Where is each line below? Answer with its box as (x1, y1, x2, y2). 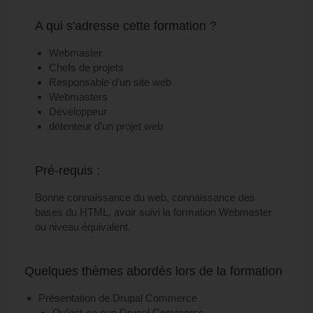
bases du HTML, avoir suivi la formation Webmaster (35, 206, 272, 218)
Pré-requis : (35, 163, 100, 177)
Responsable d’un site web (49, 76, 171, 88)
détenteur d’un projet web (49, 120, 163, 132)
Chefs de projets (49, 61, 124, 73)
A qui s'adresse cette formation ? (35, 19, 217, 33)
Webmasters (49, 91, 108, 103)
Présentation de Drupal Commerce (38, 292, 197, 304)
